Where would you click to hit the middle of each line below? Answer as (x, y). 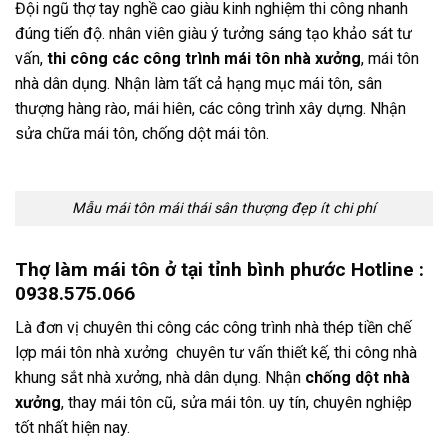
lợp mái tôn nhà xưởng (93, 353)
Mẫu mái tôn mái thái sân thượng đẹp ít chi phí (224, 209)
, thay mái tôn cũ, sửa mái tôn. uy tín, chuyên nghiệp (236, 403)
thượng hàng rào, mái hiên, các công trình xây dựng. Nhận (210, 108)
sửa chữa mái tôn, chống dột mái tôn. (142, 133)
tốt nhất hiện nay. (72, 428)
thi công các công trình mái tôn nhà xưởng (204, 58)
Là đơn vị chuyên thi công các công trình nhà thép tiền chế (213, 328)
